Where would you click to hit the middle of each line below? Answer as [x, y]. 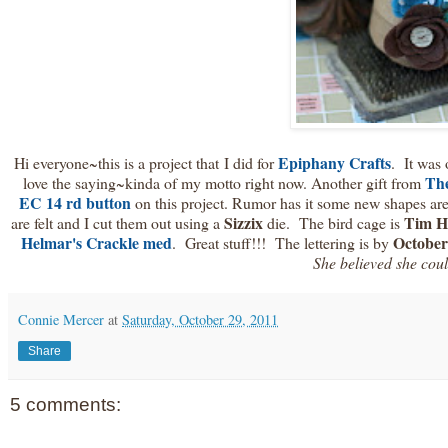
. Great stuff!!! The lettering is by [280, 242]
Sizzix [241, 222]
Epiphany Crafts [334, 162]
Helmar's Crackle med [96, 242]
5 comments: [65, 404]
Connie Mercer [61, 319]
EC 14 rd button [74, 202]
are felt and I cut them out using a [115, 222]
